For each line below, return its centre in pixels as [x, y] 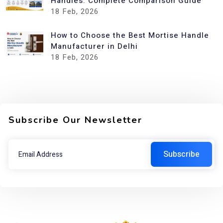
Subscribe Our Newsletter [75, 120]
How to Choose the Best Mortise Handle [130, 35]
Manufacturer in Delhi [94, 46]
